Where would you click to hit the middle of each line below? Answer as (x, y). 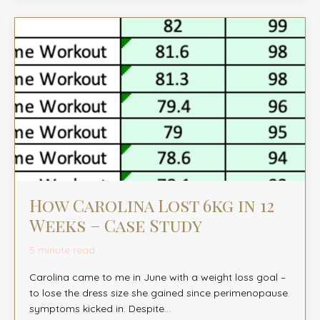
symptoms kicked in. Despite (97, 309)
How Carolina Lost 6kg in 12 (152, 205)
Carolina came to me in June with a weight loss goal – (157, 277)
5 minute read (62, 250)
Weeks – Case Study (116, 225)
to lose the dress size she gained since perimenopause (159, 293)
